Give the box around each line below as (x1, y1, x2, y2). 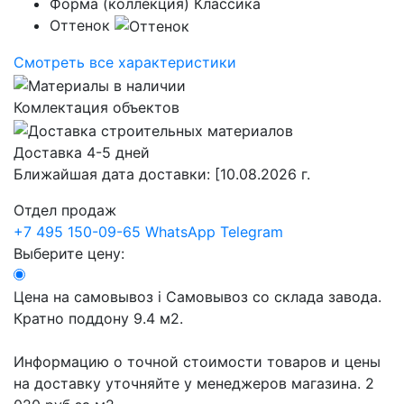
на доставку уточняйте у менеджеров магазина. (14, 373, 361, 392)
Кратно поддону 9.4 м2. (14, 308, 183, 327)
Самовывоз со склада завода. (166, 287, 381, 306)
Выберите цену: (14, 243, 124, 262)
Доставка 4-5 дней (14, 142, 150, 161)
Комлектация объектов (14, 98, 179, 117)
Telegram (220, 222, 283, 241)
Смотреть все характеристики (14, 53, 236, 72)
